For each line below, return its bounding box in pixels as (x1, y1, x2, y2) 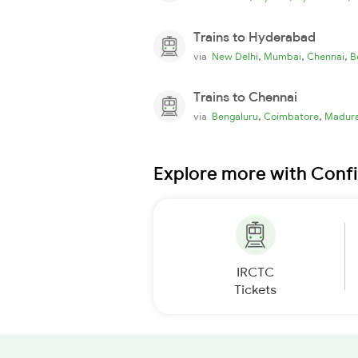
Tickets (234, 280, 276, 297)
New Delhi (212, 50, 258, 62)
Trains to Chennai (193, 88, 297, 105)
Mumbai (264, 50, 301, 62)
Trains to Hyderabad (193, 28, 316, 45)
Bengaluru (212, 109, 258, 122)
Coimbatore (264, 109, 319, 122)
